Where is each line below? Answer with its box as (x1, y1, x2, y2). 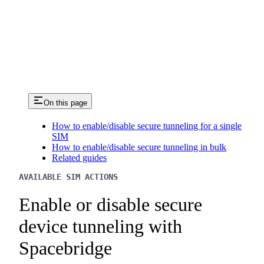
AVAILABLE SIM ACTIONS (19, 172, 118, 182)
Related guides (52, 153, 107, 163)
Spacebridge (19, 237, 112, 259)
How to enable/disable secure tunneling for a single (52, 121, 242, 131)
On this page (44, 98, 87, 108)
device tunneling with (19, 215, 182, 237)
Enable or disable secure (19, 193, 202, 215)
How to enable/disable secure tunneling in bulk (52, 142, 226, 153)
